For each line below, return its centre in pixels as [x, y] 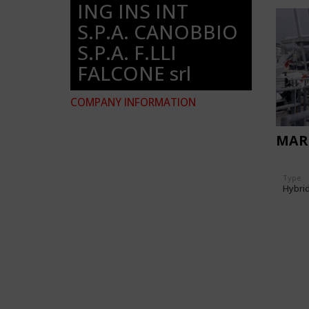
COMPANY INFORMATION [133, 102]
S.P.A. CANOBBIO [158, 32]
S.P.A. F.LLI [127, 52]
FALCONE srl [134, 73]
